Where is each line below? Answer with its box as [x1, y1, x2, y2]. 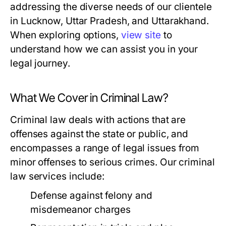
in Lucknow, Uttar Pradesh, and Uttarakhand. [10, 15, 209, 27]
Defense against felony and [30, 190, 152, 201]
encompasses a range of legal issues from [10, 142, 200, 154]
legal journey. [10, 58, 70, 69]
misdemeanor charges [30, 204, 131, 215]
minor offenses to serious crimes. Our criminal [10, 156, 215, 168]
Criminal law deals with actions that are [10, 114, 186, 126]
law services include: [10, 171, 105, 182]
